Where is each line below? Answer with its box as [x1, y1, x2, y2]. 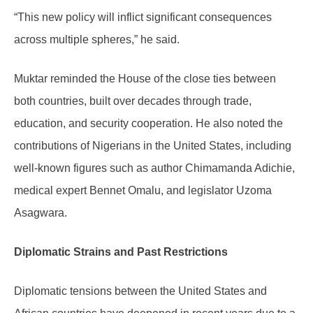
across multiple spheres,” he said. [14, 34, 180, 46]
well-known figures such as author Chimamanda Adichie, [14, 162, 295, 175]
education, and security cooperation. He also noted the [14, 117, 283, 130]
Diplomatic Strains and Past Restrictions [14, 246, 228, 259]
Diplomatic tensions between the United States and [14, 285, 267, 298]
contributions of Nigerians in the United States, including [14, 140, 291, 152]
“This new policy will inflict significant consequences [14, 11, 272, 24]
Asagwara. [14, 207, 67, 219]
